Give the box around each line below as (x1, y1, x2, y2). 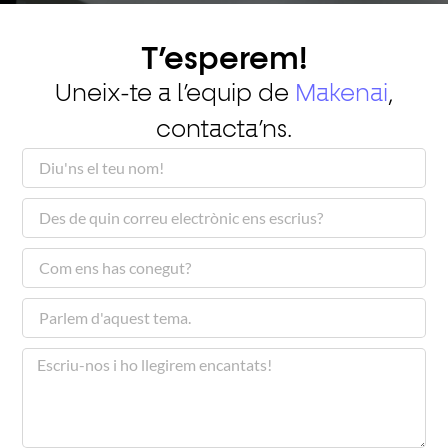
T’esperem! (141, 44, 307, 77)
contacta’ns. (156, 118, 292, 143)
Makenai (295, 82, 388, 107)
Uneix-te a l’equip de (55, 82, 295, 107)
